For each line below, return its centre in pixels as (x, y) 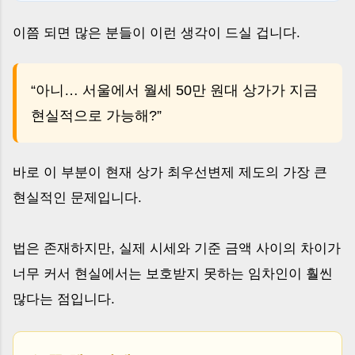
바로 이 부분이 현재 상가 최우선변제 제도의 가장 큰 (170, 172)
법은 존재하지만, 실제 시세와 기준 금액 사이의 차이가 (177, 248)
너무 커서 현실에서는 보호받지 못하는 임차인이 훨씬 (173, 273)
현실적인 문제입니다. (77, 197)
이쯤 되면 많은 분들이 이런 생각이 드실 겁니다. (157, 32)
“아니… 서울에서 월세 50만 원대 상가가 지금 (174, 90)
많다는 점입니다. (64, 299)
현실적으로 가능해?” (96, 115)
